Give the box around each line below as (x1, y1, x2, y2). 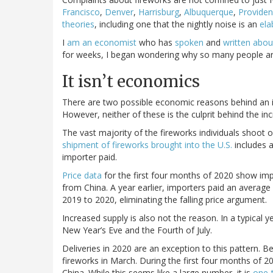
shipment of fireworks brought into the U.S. (62, 139, 232, 151)
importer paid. (62, 151, 117, 163)
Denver (105, 6, 133, 18)
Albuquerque (184, 6, 233, 18)
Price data (62, 169, 102, 182)
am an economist (67, 37, 136, 49)
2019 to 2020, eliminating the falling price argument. (62, 194, 267, 206)
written (223, 37, 250, 49)
